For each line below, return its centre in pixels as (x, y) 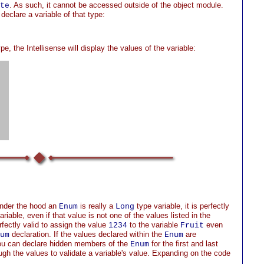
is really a (97, 206)
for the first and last (184, 244)
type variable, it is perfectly (182, 206)
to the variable (154, 225)
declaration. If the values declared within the (87, 234)
